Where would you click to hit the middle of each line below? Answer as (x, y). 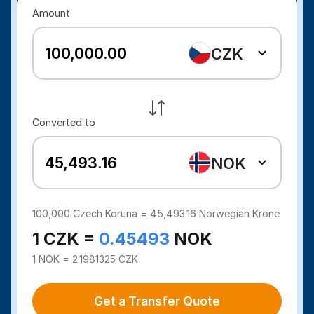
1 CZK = (66, 239)
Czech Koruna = (110, 213)
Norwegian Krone (238, 213)
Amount (52, 13)
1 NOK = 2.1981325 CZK (86, 259)
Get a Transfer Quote (157, 301)
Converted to (64, 122)
